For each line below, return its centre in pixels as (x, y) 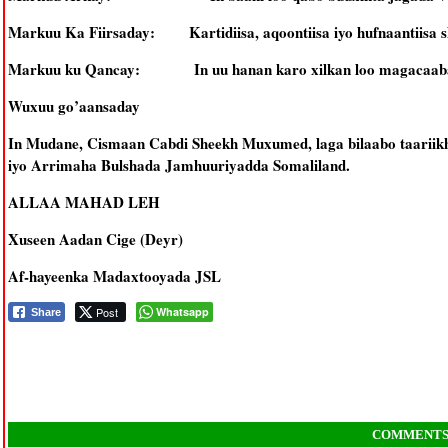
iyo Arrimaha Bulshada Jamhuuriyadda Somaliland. (178, 165)
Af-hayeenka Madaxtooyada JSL (114, 276)
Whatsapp (182, 311)
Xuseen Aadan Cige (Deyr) (95, 239)
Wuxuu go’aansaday (73, 106)
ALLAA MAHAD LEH (83, 202)
